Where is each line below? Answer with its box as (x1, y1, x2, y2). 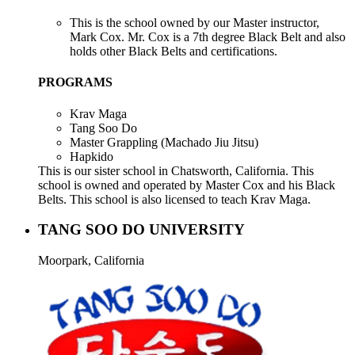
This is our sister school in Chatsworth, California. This (38, 163, 314, 177)
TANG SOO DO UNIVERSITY (38, 221, 245, 239)
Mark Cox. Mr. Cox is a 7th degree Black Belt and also (70, 30, 345, 44)
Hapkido (70, 149, 113, 163)
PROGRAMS (38, 75, 113, 90)
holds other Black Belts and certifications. (70, 44, 277, 59)
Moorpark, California (38, 253, 144, 267)
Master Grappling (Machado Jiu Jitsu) (70, 135, 258, 149)
